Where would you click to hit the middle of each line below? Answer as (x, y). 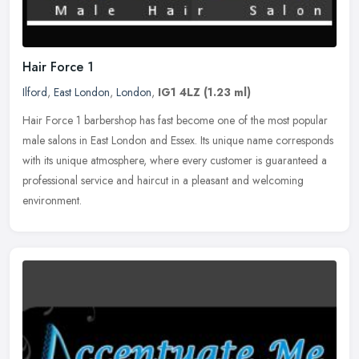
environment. (52, 201)
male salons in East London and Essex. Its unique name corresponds (178, 141)
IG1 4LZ (179, 93)
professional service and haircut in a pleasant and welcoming (163, 181)
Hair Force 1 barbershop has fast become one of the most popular (175, 121)
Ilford (35, 93)
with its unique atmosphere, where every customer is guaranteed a (175, 161)
